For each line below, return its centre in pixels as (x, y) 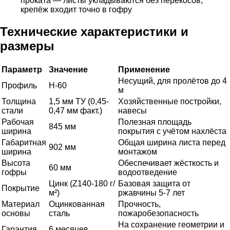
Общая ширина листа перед (172, 143)
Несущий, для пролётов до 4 (172, 81)
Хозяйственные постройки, (170, 102)
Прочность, (139, 204)
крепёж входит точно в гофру (76, 10)
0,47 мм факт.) (75, 111)
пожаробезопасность (158, 214)
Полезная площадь (155, 122)
